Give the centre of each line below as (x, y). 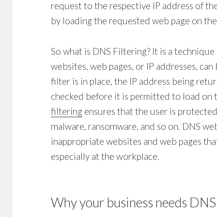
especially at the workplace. (105, 156)
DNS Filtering (120, 51)
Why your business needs (120, 202)
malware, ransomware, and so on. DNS (127, 126)
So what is (72, 51)
